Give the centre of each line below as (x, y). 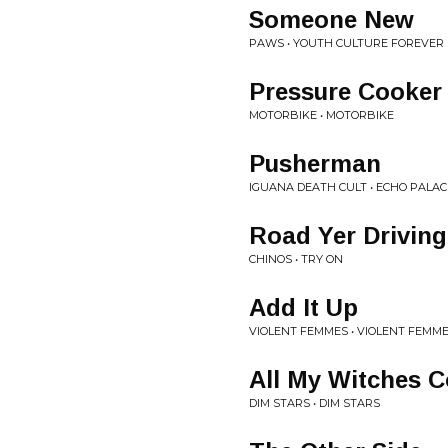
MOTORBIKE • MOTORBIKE (321, 115)
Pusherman (315, 163)
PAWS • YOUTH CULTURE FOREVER (346, 43)
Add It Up (303, 307)
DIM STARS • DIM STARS (314, 403)
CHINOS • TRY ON (296, 259)
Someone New (331, 19)
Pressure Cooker (345, 91)
